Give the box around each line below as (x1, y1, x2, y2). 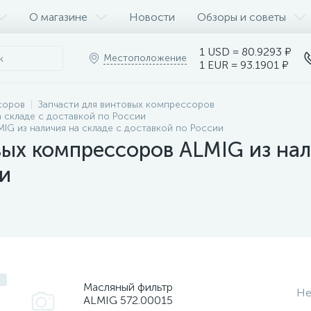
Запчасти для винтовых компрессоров (38, 99, 215, 110)
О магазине (29, 10, 87, 24)
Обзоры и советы (197, 10, 286, 24)
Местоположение (103, 52, 187, 64)
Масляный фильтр (83, 280, 173, 294)
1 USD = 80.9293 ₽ (199, 45, 292, 58)
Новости (129, 10, 175, 24)
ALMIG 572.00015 (83, 293, 173, 307)
